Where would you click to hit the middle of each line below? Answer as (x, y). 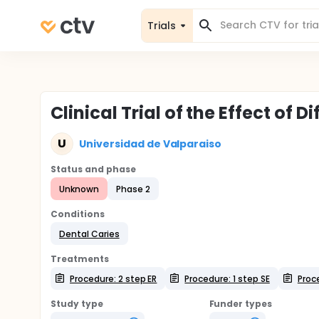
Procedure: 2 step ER (114, 278)
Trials (162, 25)
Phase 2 (133, 189)
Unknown (79, 189)
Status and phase (93, 169)
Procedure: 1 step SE (227, 278)
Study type (77, 304)
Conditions (78, 214)
